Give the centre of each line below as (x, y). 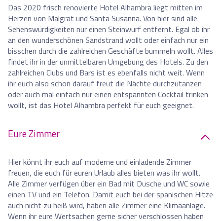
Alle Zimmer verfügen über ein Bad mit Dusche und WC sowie (109, 183)
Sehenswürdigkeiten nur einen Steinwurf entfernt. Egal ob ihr (109, 29)
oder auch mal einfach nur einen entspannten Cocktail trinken (108, 94)
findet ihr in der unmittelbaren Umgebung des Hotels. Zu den (108, 61)
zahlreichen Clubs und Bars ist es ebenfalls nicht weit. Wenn (106, 72)
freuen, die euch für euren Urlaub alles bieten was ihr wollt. (104, 172)
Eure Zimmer (34, 133)
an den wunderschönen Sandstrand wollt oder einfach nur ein (108, 40)
